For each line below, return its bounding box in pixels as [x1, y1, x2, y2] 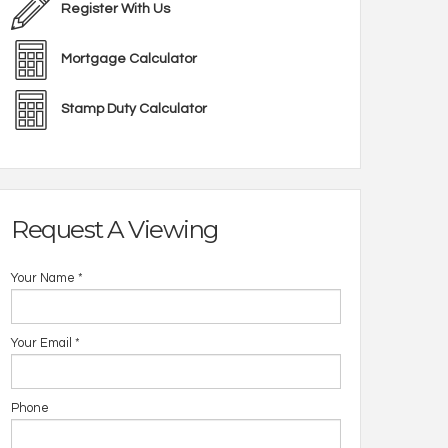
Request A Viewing [11, 214, 218, 244]
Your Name [11, 272, 75, 285]
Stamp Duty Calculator [61, 102, 207, 116]
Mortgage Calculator [61, 52, 197, 66]
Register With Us [61, 2, 170, 16]
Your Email [11, 337, 72, 350]
